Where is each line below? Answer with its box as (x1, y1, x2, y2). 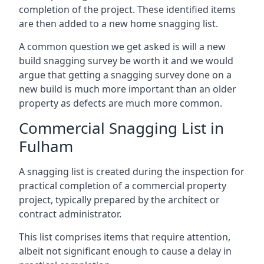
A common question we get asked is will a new (19, 40, 226, 53)
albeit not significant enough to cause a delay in (19, 245, 232, 258)
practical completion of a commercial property (19, 179, 226, 192)
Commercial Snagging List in (19, 117, 224, 138)
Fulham (19, 136, 73, 157)
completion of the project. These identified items (19, 3, 236, 16)
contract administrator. (19, 207, 121, 220)
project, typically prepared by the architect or (19, 193, 220, 206)
